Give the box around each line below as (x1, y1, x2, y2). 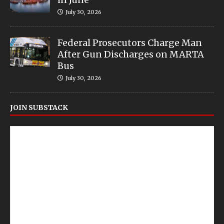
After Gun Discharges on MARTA (57, 48, 204, 60)
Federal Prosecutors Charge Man (57, 36, 202, 48)
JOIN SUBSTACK (10, 102, 68, 112)
